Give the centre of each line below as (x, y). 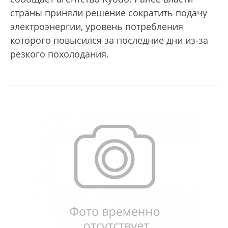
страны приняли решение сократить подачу (109, 13)
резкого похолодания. (61, 54)
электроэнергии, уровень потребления (97, 27)
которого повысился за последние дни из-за (109, 40)
